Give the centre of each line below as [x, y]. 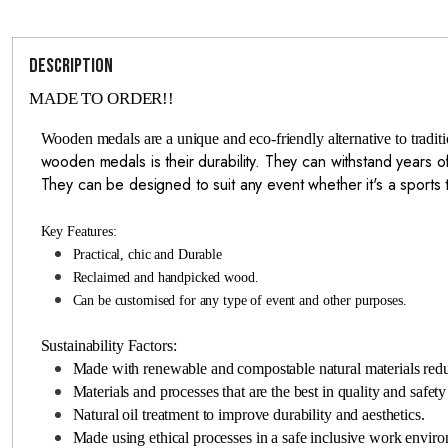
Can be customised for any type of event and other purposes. [239, 300]
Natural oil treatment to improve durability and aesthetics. [248, 414]
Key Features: [78, 231]
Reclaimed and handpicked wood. [165, 277]
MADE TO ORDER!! [101, 98]
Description [71, 65]
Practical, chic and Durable [147, 254]
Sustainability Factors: [108, 345]
